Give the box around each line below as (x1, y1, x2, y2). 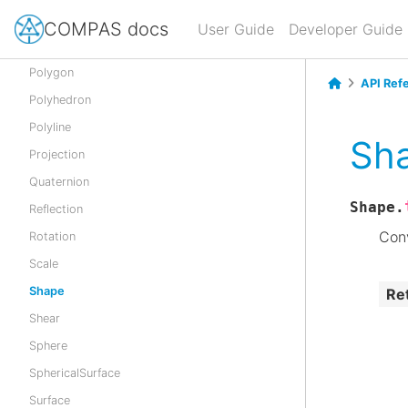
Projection (29, 148, 85, 161)
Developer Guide (289, 20, 403, 38)
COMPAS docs (44, 17, 168, 40)
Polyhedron (29, 93, 91, 107)
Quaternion (29, 175, 89, 189)
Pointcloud (29, 38, 87, 52)
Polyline (29, 120, 71, 134)
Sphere (29, 339, 67, 352)
